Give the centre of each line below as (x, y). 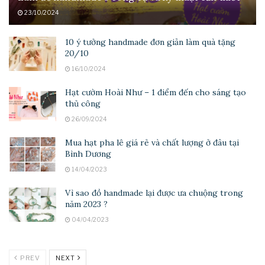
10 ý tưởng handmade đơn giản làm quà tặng (150, 42)
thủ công (83, 104)
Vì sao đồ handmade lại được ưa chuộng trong (154, 193)
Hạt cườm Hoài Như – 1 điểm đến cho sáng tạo (156, 93)
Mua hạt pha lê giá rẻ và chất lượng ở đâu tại (152, 143)
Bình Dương (88, 154)
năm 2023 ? (86, 204)
